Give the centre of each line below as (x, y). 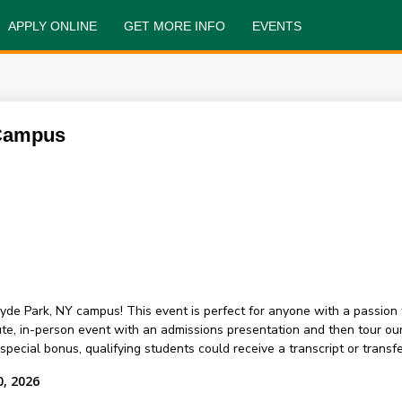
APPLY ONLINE (52, 26)
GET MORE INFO (174, 26)
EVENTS (276, 26)
